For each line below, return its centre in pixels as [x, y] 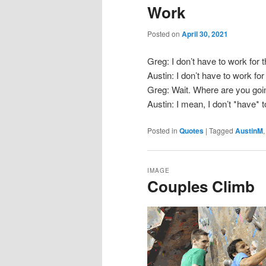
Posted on [164, 34]
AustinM [249, 130]
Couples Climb [201, 186]
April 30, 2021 [205, 34]
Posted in [162, 130]
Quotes [191, 130]
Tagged [221, 130]
